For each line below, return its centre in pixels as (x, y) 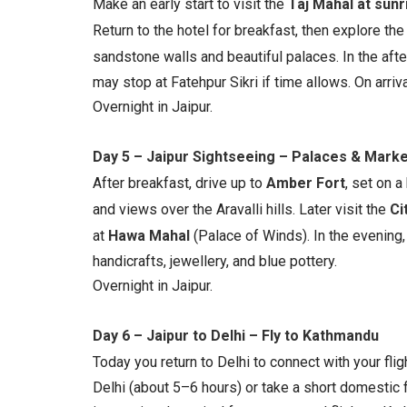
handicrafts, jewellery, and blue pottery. (215, 261)
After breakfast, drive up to (179, 183)
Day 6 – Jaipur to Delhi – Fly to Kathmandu (236, 336)
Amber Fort (306, 183)
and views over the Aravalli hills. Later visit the (241, 209)
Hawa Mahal (149, 236)
